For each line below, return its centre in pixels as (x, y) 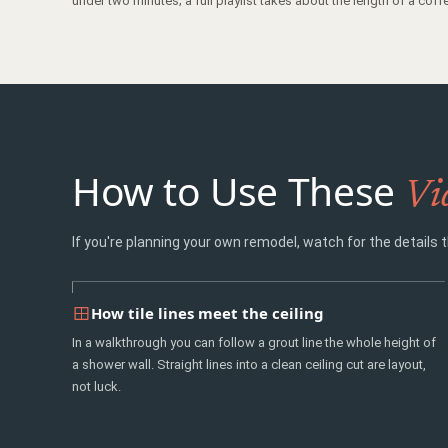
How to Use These (238, 190)
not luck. (96, 386)
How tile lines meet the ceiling (207, 313)
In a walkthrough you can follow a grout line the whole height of (254, 342)
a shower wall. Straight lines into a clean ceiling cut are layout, (249, 364)
